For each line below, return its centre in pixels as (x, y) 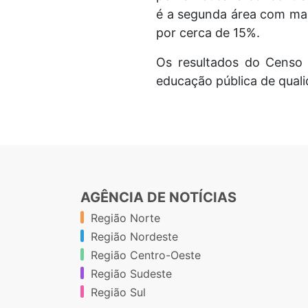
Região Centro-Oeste (146, 255)
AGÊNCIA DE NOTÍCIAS (158, 197)
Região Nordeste (134, 236)
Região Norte (125, 218)
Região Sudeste (131, 274)
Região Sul (118, 292)
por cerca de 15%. (210, 33)
